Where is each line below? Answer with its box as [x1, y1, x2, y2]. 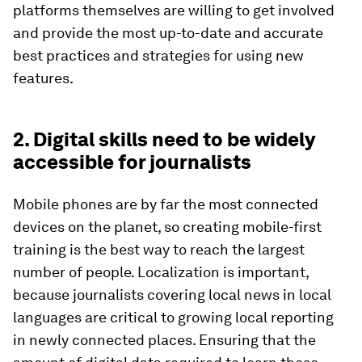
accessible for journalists [13, 150, 251, 175]
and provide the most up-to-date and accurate [13, 24, 323, 42]
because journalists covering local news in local [13, 286, 331, 304]
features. [13, 69, 74, 87]
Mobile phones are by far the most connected [13, 196, 318, 213]
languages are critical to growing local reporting [13, 309, 334, 326]
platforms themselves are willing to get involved [13, 2, 335, 19]
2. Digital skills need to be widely [13, 128, 315, 152]
